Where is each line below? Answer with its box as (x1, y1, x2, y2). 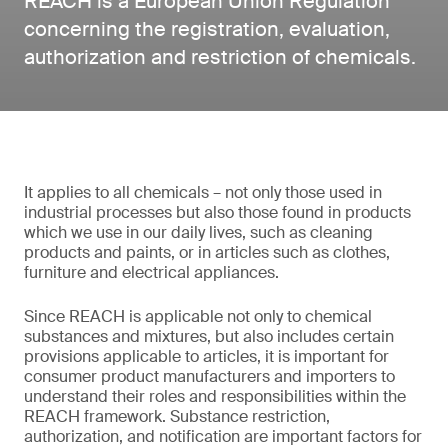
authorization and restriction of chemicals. (24, 44, 416, 70)
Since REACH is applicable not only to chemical (24, 306, 372, 327)
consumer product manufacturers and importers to (24, 366, 395, 387)
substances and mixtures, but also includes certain (24, 326, 394, 347)
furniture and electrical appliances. (24, 262, 279, 283)
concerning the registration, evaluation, (24, 16, 390, 42)
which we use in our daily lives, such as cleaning (24, 222, 373, 243)
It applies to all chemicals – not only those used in (24, 182, 382, 203)
